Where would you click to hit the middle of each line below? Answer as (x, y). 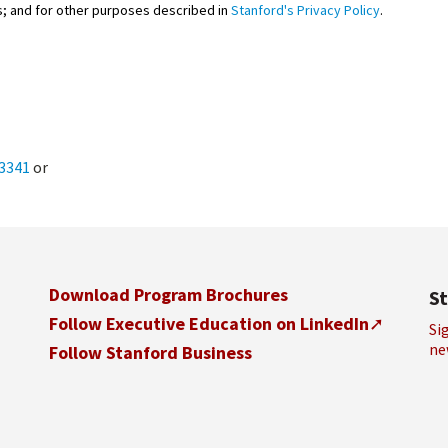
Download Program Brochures (168, 294)
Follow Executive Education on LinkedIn (209, 323)
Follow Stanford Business (150, 352)
